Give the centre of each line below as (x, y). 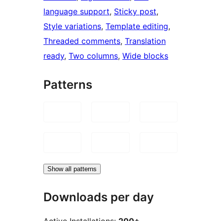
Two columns (93, 55)
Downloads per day (99, 197)
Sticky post (135, 11)
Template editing (137, 26)
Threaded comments (82, 41)
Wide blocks (145, 55)
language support (76, 11)
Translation (145, 41)
